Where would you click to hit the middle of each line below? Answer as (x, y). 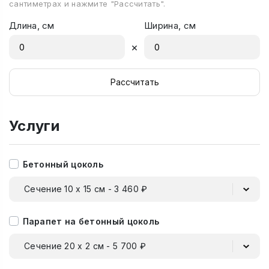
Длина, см (32, 26)
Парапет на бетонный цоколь (91, 221)
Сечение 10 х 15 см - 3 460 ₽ (86, 189)
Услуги (34, 125)
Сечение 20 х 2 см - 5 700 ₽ (85, 246)
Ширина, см (170, 26)
